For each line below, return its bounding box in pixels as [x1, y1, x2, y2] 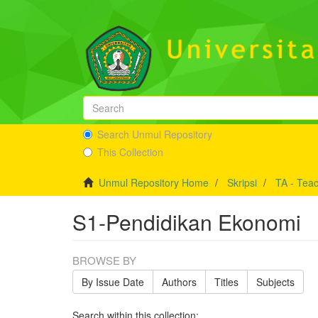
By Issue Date [82, 275, 144, 289]
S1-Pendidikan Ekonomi [72, 207, 301, 237]
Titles [214, 275, 238, 289]
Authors [162, 275, 197, 289]
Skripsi [227, 175, 257, 190]
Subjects [256, 275, 295, 289]
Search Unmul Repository [97, 127, 212, 141]
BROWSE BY [72, 253, 136, 268]
